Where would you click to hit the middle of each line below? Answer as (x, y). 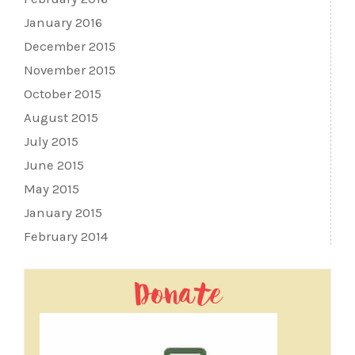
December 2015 (70, 47)
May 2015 (52, 189)
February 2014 (66, 237)
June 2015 (54, 166)
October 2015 (63, 94)
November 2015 (70, 71)
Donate (177, 298)
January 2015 (63, 213)
